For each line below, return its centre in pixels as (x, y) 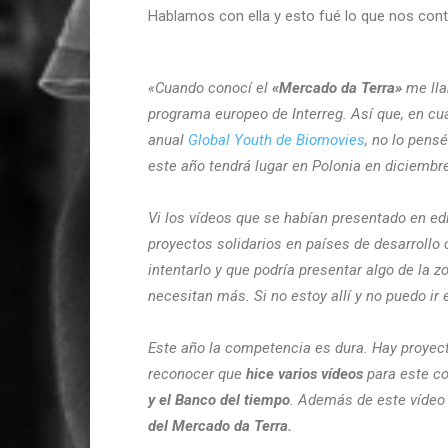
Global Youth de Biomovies (276, 139)
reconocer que (197, 373)
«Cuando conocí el (210, 87)
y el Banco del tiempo (219, 399)
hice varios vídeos (304, 373)
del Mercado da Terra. (220, 425)
